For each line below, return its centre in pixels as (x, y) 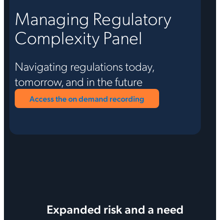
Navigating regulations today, (84, 66)
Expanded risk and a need (115, 208)
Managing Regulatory (93, 18)
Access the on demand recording (87, 99)
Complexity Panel (78, 37)
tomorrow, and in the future (78, 81)
